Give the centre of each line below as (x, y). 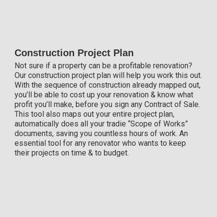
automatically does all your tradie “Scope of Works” (101, 124)
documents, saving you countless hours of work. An (101, 134)
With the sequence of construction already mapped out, (108, 85)
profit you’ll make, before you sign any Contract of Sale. (107, 105)
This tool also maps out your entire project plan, (94, 114)
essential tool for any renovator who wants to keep (100, 143)
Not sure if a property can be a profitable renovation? (103, 66)
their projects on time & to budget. (72, 153)
